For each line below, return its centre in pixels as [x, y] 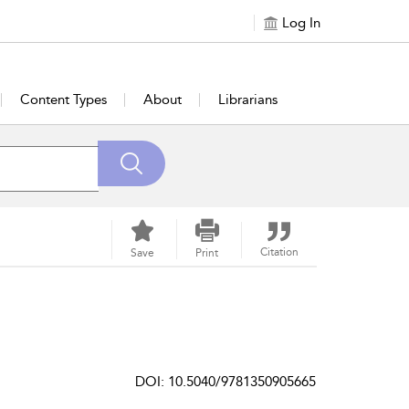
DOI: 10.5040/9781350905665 [225, 382]
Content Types [63, 100]
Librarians [247, 100]
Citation [279, 252]
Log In [301, 23]
